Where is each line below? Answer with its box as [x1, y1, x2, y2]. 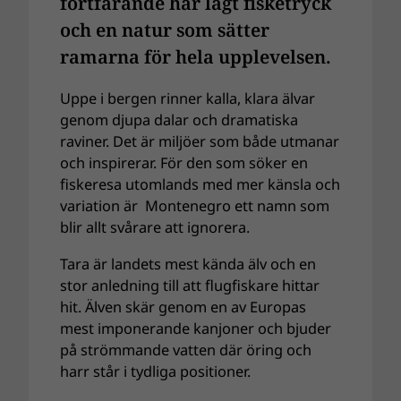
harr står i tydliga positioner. [60, 361, 255, 381]
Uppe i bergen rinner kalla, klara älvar [60, 89, 316, 109]
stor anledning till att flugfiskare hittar [60, 275, 320, 295]
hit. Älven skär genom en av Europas [60, 296, 307, 317]
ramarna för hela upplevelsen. [60, 44, 332, 70]
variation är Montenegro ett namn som [60, 196, 330, 217]
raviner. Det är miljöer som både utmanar [60, 132, 340, 152]
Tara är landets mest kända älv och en [60, 253, 317, 274]
